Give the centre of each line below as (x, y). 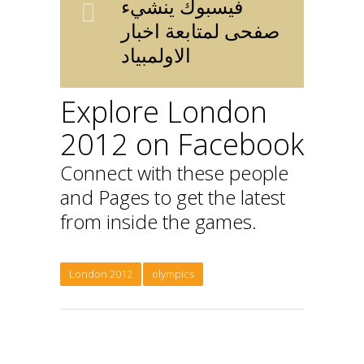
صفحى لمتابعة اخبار (200, 31)
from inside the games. (158, 222)
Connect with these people (174, 173)
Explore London (164, 112)
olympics (173, 274)
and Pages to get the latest (173, 197)
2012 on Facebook (182, 145)
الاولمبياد (156, 55)
